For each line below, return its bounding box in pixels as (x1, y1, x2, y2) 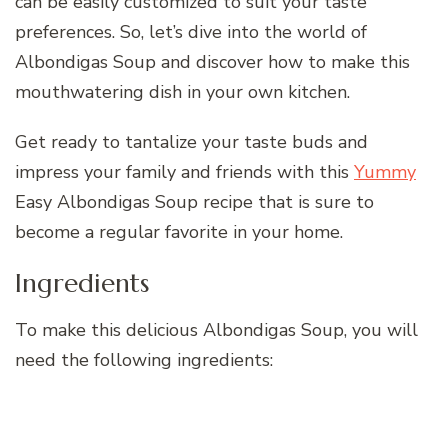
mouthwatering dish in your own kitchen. (15, 79, 350, 104)
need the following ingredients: (15, 348, 273, 373)
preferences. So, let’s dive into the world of (15, 19, 367, 44)
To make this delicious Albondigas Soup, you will (15, 318, 418, 343)
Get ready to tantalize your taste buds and (15, 129, 368, 154)
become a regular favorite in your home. (15, 219, 343, 244)
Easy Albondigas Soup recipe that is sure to (15, 189, 374, 214)
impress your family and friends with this (15, 159, 354, 184)
